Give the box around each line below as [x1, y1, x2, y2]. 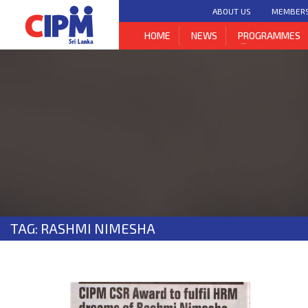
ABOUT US [212, 5, 252, 16]
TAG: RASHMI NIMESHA [10, 220, 155, 236]
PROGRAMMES [238, 30, 301, 41]
